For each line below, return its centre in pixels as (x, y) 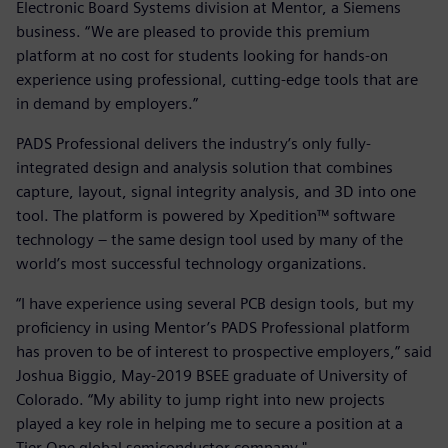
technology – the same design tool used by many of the (209, 239)
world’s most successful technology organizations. (191, 263)
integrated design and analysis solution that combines (204, 167)
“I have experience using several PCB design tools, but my (215, 303)
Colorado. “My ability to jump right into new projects (200, 399)
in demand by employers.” (107, 103)
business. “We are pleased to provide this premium (193, 31)
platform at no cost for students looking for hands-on (202, 55)
